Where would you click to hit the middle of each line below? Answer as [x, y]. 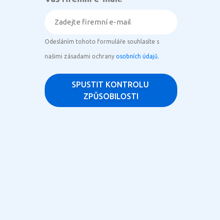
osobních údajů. [137, 56]
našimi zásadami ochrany [80, 56]
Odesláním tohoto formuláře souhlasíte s [102, 41]
